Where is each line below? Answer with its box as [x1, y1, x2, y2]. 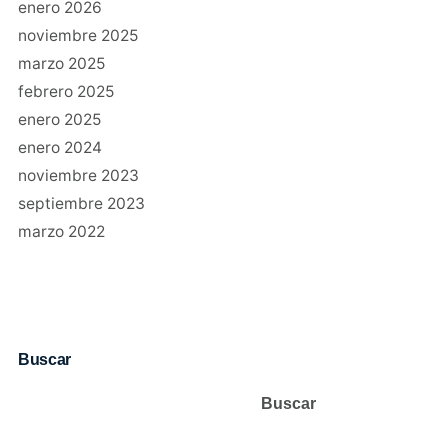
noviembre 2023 [17, 165, 139, 185]
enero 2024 [17, 137, 102, 157]
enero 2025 [17, 109, 101, 129]
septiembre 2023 [17, 193, 145, 213]
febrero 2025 [17, 81, 114, 101]
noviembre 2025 [17, 25, 138, 45]
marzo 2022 [17, 221, 105, 241]
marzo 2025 [17, 53, 105, 73]
